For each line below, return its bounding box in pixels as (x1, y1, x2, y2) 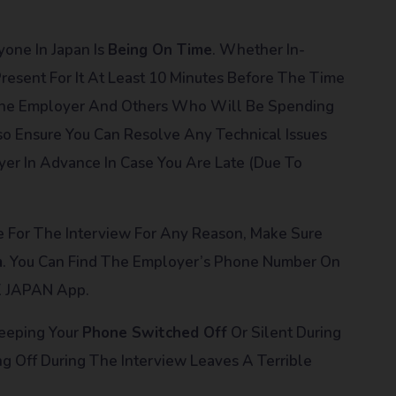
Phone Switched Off (82, 322, 227, 343)
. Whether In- (212, 39, 305, 60)
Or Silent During (227, 322, 341, 343)
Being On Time (108, 39, 212, 60)
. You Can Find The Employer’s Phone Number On (3, 251, 340, 272)
